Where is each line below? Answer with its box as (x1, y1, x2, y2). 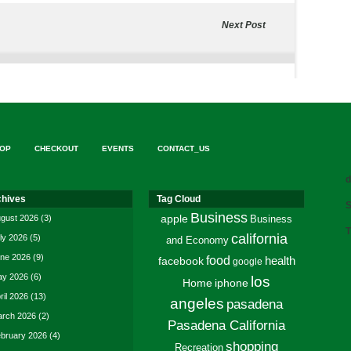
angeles (170, 295, 224, 312)
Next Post (222, 20, 266, 31)
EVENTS (102, 144, 134, 153)
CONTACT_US (157, 144, 210, 153)
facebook (157, 255, 204, 267)
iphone (215, 277, 248, 289)
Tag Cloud (157, 194, 201, 204)
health (264, 255, 295, 267)
